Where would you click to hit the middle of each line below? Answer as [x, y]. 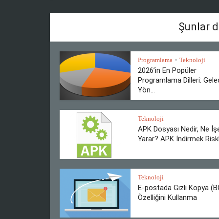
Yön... [146, 90]
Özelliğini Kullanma [167, 197]
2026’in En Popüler [167, 70]
